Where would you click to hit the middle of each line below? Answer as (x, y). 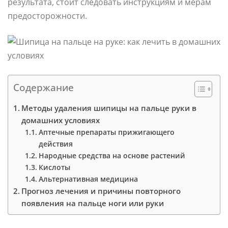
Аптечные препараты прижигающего (106, 132)
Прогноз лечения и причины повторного (101, 191)
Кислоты (54, 167)
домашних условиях (61, 120)
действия (55, 144)
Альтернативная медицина (88, 179)
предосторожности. (47, 16)
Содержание (44, 87)
